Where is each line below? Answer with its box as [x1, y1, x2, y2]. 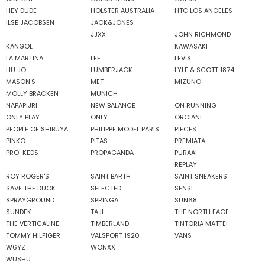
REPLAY [174, 160, 198, 169]
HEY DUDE [6, 6, 37, 15]
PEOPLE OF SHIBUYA [6, 124, 68, 134]
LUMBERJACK [90, 65, 132, 75]
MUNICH [90, 89, 118, 98]
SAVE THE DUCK [6, 183, 56, 193]
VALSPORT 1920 [90, 231, 140, 240]
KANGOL [6, 41, 33, 51]
